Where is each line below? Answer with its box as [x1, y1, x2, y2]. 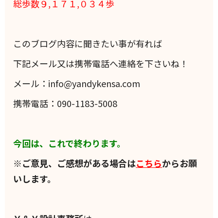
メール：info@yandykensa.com [13, 77, 141, 90]
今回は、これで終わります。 [13, 137, 126, 150]
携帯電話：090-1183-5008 [13, 97, 118, 110]
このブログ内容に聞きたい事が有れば [13, 37, 163, 50]
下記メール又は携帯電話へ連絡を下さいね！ [13, 57, 189, 70]
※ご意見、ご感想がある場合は [13, 157, 136, 170]
